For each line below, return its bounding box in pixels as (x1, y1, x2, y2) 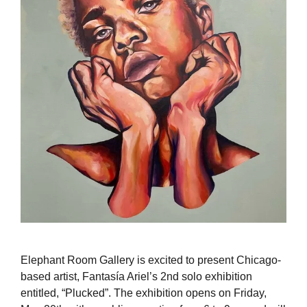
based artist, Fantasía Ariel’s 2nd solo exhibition (21, 270, 252, 282)
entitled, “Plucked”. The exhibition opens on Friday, (21, 286, 267, 299)
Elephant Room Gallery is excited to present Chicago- (21, 254, 281, 266)
